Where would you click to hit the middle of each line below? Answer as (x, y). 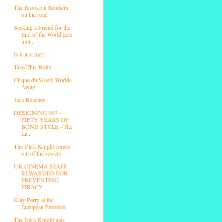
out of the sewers (41, 153)
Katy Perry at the (33, 199)
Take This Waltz (32, 67)
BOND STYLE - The (47, 126)
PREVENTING (40, 180)
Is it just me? (28, 54)
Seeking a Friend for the (42, 27)
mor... (28, 41)
